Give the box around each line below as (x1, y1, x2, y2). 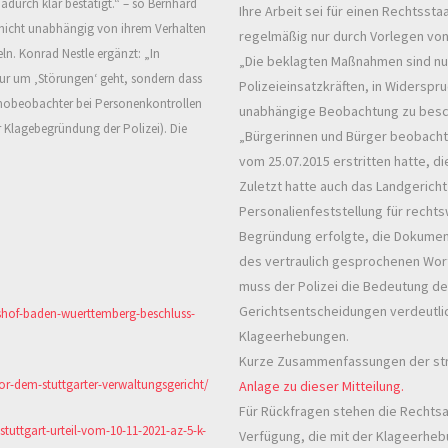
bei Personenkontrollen (76, 95, 202, 113)
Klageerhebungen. (239, 327, 349, 346)
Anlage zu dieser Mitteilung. (239, 377, 404, 396)
